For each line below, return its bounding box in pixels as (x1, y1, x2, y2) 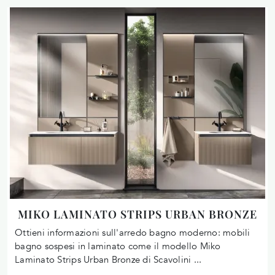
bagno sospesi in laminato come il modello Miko (15, 239, 221, 252)
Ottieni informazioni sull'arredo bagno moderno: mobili (15, 226, 250, 239)
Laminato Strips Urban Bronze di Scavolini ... (15, 253, 202, 266)
